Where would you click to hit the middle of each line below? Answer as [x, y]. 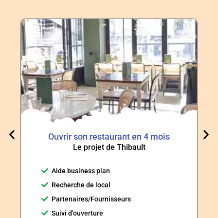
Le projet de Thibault [109, 147]
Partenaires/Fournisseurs [91, 199]
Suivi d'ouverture [77, 213]
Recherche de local [81, 185]
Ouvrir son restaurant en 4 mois [109, 136]
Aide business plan [81, 171]
